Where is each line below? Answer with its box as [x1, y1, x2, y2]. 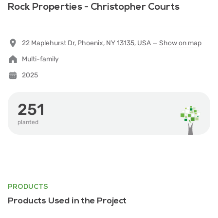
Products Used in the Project [8, 195, 127, 206]
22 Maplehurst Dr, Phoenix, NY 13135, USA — [22, 39, 159, 47]
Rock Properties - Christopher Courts [8, 1, 180, 13]
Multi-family [22, 55, 59, 63]
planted [18, 119, 38, 126]
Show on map [159, 39, 201, 47]
